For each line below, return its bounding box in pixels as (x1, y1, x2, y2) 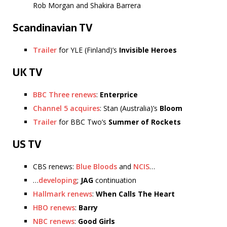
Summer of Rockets (108, 117, 181, 127)
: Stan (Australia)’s (100, 103, 160, 113)
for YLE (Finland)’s (57, 45, 119, 55)
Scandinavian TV (13, 20, 93, 36)
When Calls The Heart (96, 189, 175, 199)
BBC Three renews (33, 90, 96, 100)
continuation (95, 175, 136, 185)
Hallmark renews (33, 189, 92, 199)
